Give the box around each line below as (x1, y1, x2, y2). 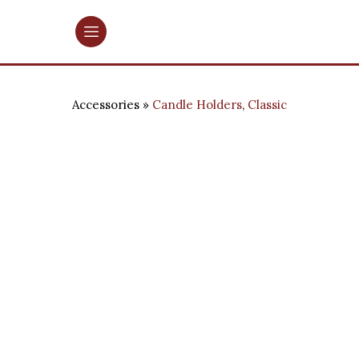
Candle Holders (152, 97, 242, 112)
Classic (248, 97, 287, 112)
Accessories (72, 97, 143, 112)
